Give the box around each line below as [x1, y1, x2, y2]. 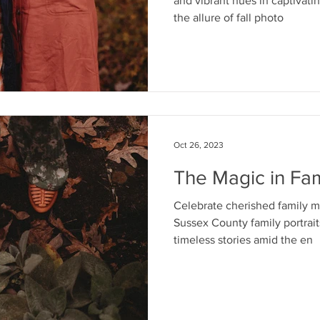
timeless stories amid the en [174, 233, 313, 246]
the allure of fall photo [174, 11, 284, 24]
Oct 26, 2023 [174, 139, 224, 150]
